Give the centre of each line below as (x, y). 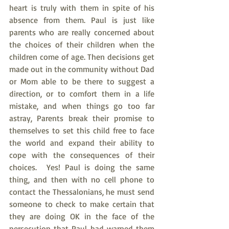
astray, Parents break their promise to (82, 118)
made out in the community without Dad (82, 69)
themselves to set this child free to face (82, 130)
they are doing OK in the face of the (82, 216)
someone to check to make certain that (82, 204)
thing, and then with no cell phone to (82, 179)
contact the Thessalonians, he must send (82, 192)
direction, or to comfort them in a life (82, 94)
